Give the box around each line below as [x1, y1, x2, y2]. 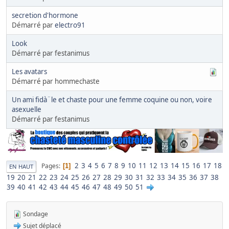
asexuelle [12, 105, 41, 114]
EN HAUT [9, 162, 33, 170]
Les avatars [12, 67, 47, 77]
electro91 [55, 20, 85, 30]
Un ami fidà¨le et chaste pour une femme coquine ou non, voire [12, 95, 212, 105]
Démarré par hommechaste [12, 77, 100, 86]
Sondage [21, 209, 48, 218]
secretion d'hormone [12, 11, 78, 20]
